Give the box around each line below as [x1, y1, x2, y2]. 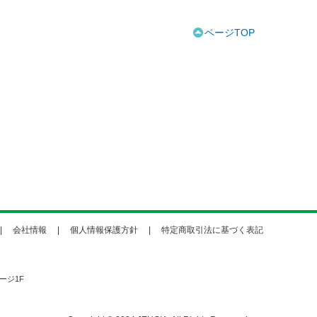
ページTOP [204, 27, 255, 39]
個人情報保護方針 [70, 225, 138, 235]
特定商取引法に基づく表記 [161, 225, 263, 235]
